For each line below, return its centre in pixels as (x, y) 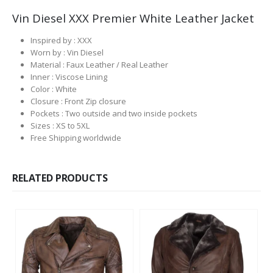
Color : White (53, 89)
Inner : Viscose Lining (69, 77)
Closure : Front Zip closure (78, 101)
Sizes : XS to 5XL (60, 126)
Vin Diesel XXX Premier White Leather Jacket (133, 18)
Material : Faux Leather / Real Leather (99, 65)
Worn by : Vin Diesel (67, 53)
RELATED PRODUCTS (60, 178)
